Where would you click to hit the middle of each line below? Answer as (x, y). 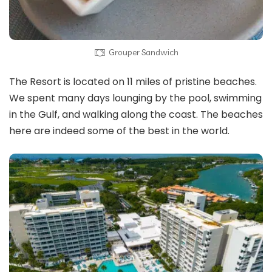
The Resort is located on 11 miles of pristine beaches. (133, 81)
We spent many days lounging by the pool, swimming (135, 98)
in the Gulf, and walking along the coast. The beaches (136, 114)
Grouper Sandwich (143, 52)
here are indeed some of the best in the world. (119, 131)
